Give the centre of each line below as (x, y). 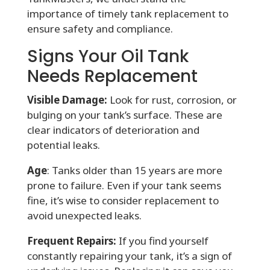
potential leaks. (63, 145)
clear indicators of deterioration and (113, 130)
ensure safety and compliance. (100, 28)
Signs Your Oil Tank (108, 56)
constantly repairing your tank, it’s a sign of (129, 256)
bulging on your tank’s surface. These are (124, 115)
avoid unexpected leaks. (84, 215)
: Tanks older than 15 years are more (134, 170)
